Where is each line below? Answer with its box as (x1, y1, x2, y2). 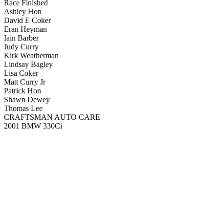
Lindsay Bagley (4, 60, 53, 68)
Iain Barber (4, 34, 39, 42)
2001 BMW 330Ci (4, 122, 62, 130)
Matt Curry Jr (4, 78, 45, 86)
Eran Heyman (4, 25, 47, 33)
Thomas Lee (4, 104, 43, 112)
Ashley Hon (4, 7, 42, 16)
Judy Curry (4, 43, 39, 51)
